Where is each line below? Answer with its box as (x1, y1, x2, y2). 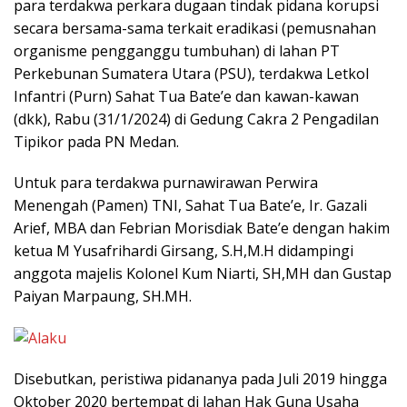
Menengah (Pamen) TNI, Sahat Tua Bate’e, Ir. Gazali (14, 194, 367, 215)
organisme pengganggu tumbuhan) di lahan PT (14, 40, 340, 61)
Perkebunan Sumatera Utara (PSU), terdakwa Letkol (14, 63, 369, 84)
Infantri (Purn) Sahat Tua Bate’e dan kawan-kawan (14, 85, 359, 106)
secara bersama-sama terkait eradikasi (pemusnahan (14, 17, 376, 38)
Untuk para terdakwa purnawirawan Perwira (14, 172, 318, 193)
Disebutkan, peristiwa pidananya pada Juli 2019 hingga (14, 368, 387, 389)
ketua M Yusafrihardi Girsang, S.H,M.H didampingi (14, 240, 353, 261)
